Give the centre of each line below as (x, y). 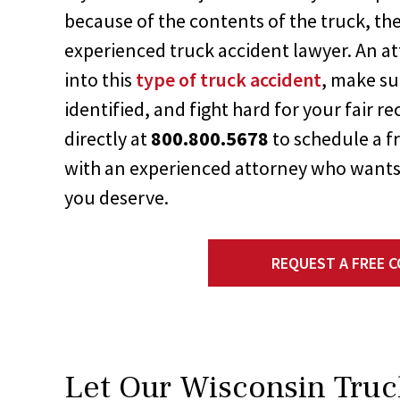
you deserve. (117, 197)
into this (100, 79)
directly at (108, 138)
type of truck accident (229, 79)
